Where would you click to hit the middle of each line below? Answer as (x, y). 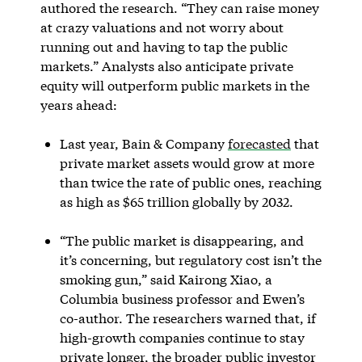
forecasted (259, 143)
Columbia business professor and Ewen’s (182, 298)
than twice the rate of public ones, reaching (190, 182)
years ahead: (78, 104)
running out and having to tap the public (164, 46)
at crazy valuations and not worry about (162, 27)
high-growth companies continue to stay (182, 337)
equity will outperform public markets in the (175, 85)
